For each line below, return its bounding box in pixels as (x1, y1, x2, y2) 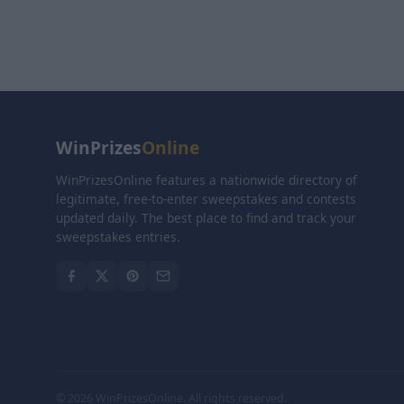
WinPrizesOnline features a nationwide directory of (56, 171, 357, 188)
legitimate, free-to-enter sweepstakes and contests (56, 190, 356, 207)
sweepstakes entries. (56, 228, 180, 245)
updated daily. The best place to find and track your (56, 209, 356, 226)
